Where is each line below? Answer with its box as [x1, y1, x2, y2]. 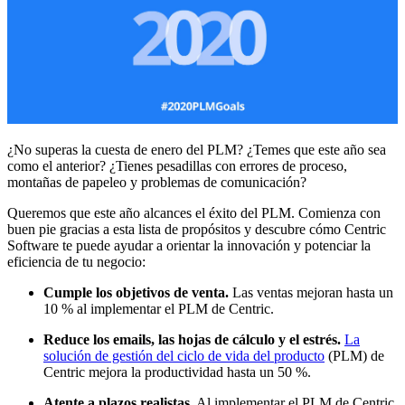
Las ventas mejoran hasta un [229, 285, 393, 301]
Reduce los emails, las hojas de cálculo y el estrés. [43, 332, 341, 348]
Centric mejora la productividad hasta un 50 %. [43, 364, 311, 381]
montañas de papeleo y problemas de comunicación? [7, 174, 306, 191]
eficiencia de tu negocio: [7, 254, 146, 270]
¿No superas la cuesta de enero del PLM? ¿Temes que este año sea [7, 142, 386, 158]
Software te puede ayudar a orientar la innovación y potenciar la [7, 238, 371, 254]
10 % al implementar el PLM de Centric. [43, 301, 274, 317]
